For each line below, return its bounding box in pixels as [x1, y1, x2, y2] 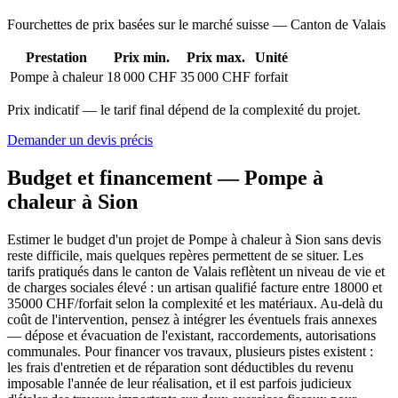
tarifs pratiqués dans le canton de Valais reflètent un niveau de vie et [7, 264, 385, 280]
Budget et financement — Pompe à [7, 166, 323, 190]
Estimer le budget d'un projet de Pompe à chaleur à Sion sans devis [7, 232, 381, 248]
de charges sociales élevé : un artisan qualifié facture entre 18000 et [7, 280, 382, 296]
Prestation [26, 50, 87, 66]
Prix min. [114, 50, 170, 66]
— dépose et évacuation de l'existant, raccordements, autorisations [7, 328, 376, 344]
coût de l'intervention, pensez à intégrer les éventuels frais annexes [7, 312, 377, 328]
